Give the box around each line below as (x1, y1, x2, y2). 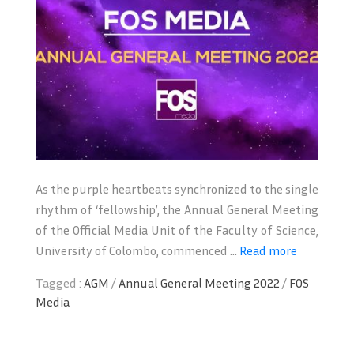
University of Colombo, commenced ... (36, 242, 239, 258)
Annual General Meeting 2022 (119, 274, 280, 291)
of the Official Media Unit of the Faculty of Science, (36, 221, 318, 238)
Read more (239, 242, 297, 258)
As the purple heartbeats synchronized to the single (36, 180, 318, 197)
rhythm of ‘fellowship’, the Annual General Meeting (36, 201, 318, 217)
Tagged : (36, 274, 84, 291)
